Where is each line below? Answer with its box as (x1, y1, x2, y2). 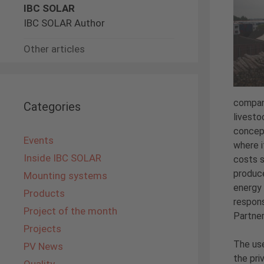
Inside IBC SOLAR (24, 152, 101, 164)
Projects (24, 223, 61, 235)
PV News (24, 240, 63, 253)
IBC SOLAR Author (24, 17, 105, 29)
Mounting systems (24, 170, 107, 182)
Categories (24, 100, 81, 114)
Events (24, 134, 54, 147)
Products (24, 187, 65, 200)
